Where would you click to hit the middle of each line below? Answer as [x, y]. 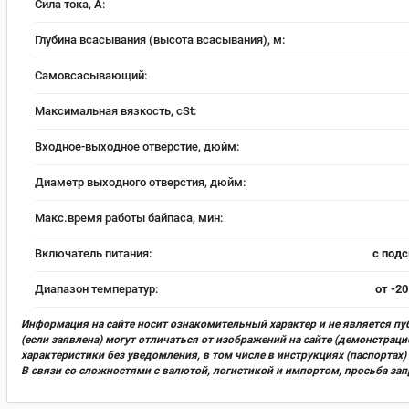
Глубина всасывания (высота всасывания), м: [160, 39]
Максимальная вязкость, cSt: [115, 110]
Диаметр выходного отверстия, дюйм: [140, 182]
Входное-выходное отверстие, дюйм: [137, 146]
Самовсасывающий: [91, 75]
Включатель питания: [93, 253]
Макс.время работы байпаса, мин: [129, 217]
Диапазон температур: [96, 288]
